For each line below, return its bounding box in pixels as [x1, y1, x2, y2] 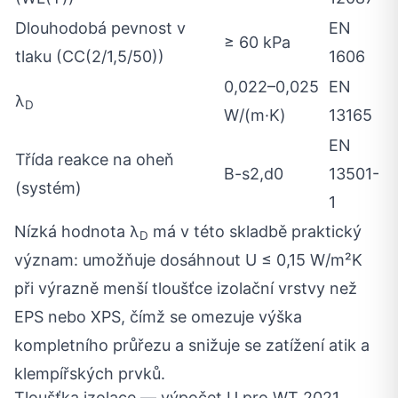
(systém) [15, 179, 82, 197]
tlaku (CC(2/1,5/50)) [15, 47, 164, 66]
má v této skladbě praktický [148, 222, 362, 241]
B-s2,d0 [224, 164, 283, 183]
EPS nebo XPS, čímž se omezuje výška [14, 307, 302, 326]
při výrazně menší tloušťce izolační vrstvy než [14, 279, 357, 298]
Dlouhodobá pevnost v [15, 19, 186, 37]
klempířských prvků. [14, 364, 165, 383]
